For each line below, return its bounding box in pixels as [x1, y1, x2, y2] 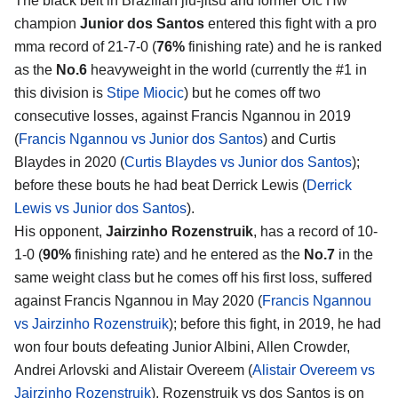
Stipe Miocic [107, 85, 184, 101]
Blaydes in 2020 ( [14, 155, 124, 171]
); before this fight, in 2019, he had [169, 316, 381, 332]
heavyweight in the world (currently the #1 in [87, 62, 367, 78]
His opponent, [14, 224, 106, 240]
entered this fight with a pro [204, 16, 377, 32]
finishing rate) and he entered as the [71, 247, 300, 263]
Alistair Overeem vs [252, 362, 375, 378]
